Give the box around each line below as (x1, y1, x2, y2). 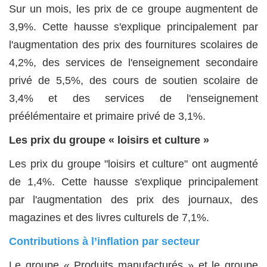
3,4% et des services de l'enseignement (9, 92, 258, 105)
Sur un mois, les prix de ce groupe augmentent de (9, 3, 258, 15)
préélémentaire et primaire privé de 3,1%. (9, 110, 206, 123)
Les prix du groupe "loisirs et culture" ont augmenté (9, 158, 258, 170)
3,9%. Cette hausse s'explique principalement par (9, 21, 258, 33)
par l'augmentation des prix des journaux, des (9, 194, 258, 206)
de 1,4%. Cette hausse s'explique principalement (9, 176, 258, 188)
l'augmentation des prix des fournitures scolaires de (9, 39, 258, 51)
